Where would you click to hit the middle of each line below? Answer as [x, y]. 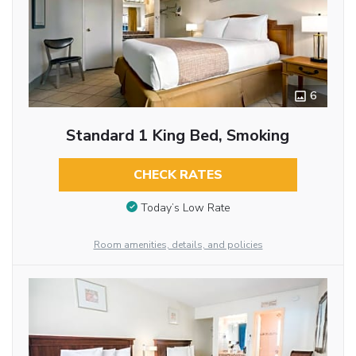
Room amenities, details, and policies [178, 244]
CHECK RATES [178, 175]
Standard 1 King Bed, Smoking [178, 136]
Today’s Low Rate [185, 207]
